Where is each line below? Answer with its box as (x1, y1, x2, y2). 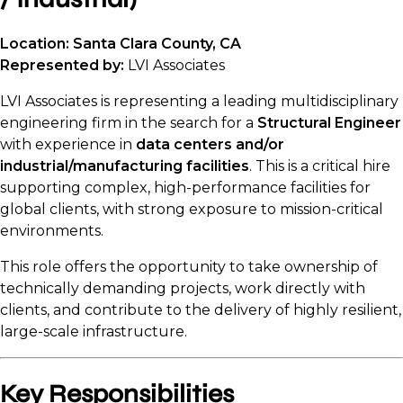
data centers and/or (136, 136, 284, 154)
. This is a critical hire (249, 157, 390, 175)
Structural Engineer (257, 114, 401, 132)
